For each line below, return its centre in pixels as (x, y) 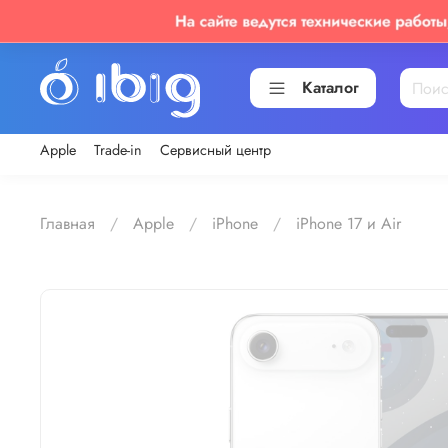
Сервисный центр (215, 150)
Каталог (330, 88)
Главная (67, 223)
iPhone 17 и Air (348, 223)
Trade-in (118, 150)
